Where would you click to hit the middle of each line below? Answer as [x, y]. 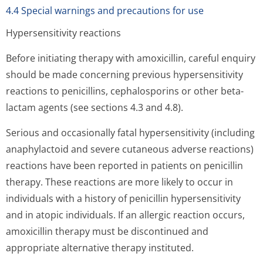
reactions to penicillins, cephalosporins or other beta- [125, 91]
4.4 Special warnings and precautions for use [105, 11]
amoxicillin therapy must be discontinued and [107, 231]
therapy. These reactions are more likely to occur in [119, 182]
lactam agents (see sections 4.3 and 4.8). [95, 107]
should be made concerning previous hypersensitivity [124, 75]
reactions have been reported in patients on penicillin [124, 166]
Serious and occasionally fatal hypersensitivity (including [130, 133]
